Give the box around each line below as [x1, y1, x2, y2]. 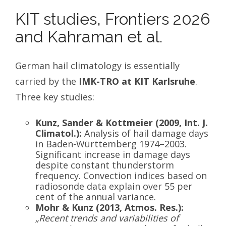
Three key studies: [15, 91, 94, 103]
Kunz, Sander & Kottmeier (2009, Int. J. [35, 117, 208, 129]
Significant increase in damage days [35, 148, 190, 161]
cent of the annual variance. [35, 191, 156, 203]
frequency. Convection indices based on [35, 169, 207, 182]
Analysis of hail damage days [82, 127, 208, 140]
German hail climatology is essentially [15, 60, 180, 72]
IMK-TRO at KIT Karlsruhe [79, 75, 195, 88]
